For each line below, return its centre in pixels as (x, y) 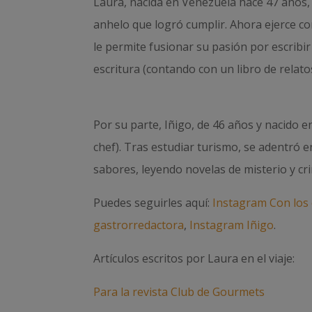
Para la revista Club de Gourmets (179, 291)
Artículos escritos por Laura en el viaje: (196, 258)
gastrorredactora (139, 225)
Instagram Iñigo (232, 225)
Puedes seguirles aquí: (153, 202)
